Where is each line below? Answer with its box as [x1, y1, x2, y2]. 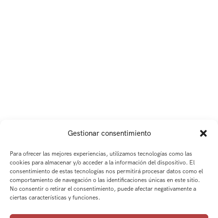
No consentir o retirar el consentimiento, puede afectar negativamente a [10, 185, 196, 193]
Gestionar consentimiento [67, 128, 151, 138]
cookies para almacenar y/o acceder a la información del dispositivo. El [10, 159, 195, 166]
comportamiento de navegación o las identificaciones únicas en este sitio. [10, 176, 200, 184]
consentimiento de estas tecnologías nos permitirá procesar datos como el [10, 167, 203, 175]
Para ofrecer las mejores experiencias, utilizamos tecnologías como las [10, 150, 192, 158]
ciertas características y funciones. [10, 194, 100, 201]
